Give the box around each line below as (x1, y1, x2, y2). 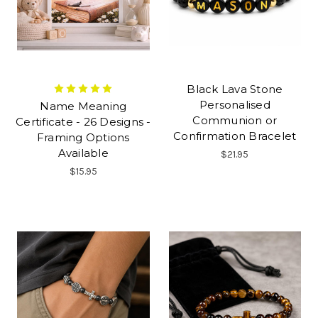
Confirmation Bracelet (173, 128, 297, 143)
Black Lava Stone (187, 82, 283, 96)
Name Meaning (40, 99, 127, 113)
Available (57, 146, 109, 160)
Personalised (199, 97, 270, 111)
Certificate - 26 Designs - (16, 114, 151, 128)
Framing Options (36, 130, 130, 144)
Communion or (192, 113, 278, 127)
